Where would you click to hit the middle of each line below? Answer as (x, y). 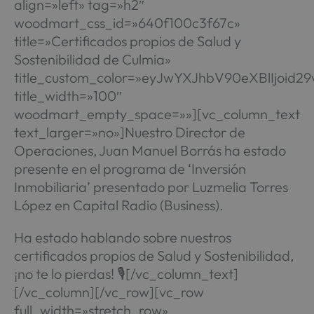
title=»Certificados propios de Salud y (127, 41)
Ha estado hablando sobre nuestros (122, 237)
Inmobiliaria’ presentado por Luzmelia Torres (151, 187)
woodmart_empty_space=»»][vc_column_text (157, 114)
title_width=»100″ (68, 96)
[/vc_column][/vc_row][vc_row (109, 292)
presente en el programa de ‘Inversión (130, 169)
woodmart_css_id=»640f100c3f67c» (127, 23)
